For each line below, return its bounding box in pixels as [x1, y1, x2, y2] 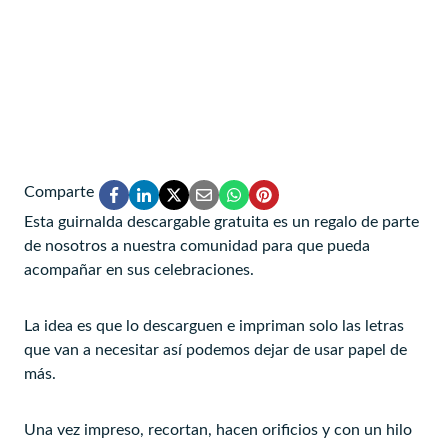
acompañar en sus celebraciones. [24, 262, 254, 279]
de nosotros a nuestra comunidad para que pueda [24, 238, 370, 255]
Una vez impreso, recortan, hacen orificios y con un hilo [24, 422, 412, 439]
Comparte [24, 184, 94, 201]
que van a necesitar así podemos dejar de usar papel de [24, 342, 407, 359]
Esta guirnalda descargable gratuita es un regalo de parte [24, 214, 419, 231]
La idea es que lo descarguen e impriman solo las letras [24, 318, 404, 335]
